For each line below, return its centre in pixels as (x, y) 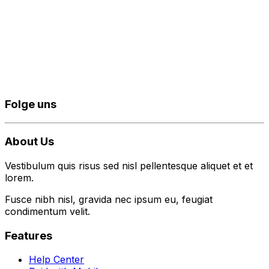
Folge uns (31, 104)
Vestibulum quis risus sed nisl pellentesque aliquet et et (129, 166)
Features (29, 235)
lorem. (19, 178)
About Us (29, 142)
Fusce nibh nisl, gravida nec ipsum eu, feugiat (109, 199)
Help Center (56, 260)
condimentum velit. (47, 211)
